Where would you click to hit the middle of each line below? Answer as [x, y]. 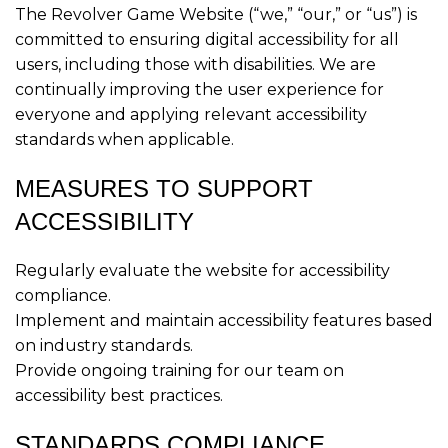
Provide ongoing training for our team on [179, 370]
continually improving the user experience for [199, 89]
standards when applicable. [124, 139]
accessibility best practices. [119, 395]
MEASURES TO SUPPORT [164, 188]
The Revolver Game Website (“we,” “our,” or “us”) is [216, 14]
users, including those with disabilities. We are [195, 64]
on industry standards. [104, 345]
